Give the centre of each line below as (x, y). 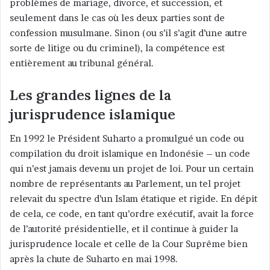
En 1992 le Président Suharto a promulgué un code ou (127, 139)
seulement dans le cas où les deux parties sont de (117, 17)
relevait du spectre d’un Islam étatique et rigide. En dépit (133, 199)
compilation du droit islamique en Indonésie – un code (130, 154)
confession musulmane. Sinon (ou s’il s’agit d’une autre (128, 33)
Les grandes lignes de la (91, 95)
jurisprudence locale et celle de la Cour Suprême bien (129, 244)
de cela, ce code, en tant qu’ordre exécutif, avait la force (132, 214)
